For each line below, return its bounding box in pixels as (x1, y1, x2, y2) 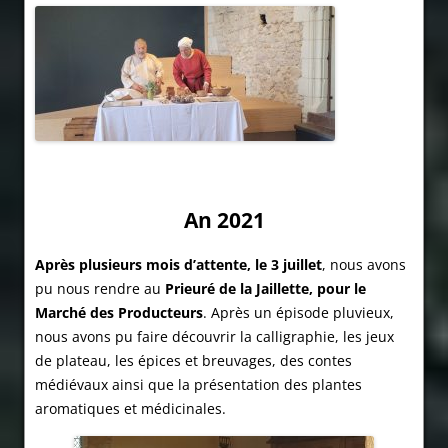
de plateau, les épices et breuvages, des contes (35, 351, 352, 371)
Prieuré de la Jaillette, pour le (165, 279, 366, 299)
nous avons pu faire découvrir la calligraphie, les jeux (35, 327, 394, 347)
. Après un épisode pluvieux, (203, 303, 394, 323)
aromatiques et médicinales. (35, 399, 226, 419)
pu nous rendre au (35, 279, 165, 299)
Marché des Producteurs (35, 303, 203, 323)
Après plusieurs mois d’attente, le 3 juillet (35, 255, 322, 275)
